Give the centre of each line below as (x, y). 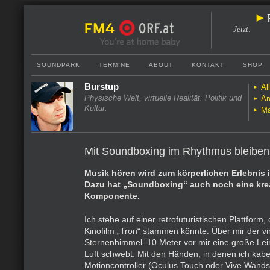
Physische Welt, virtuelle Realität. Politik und (163, 98)
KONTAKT (208, 65)
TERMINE (115, 65)
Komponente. (112, 196)
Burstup (102, 86)
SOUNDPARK (58, 65)
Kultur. (96, 108)
